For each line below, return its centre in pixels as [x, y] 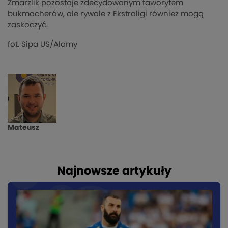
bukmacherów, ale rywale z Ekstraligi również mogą [106, 14]
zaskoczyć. [28, 25]
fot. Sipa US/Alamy [42, 45]
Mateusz [23, 128]
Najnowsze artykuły [114, 171]
